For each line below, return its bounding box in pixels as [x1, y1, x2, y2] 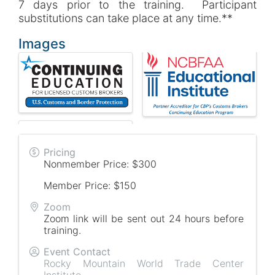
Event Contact [44, 245, 110, 258]
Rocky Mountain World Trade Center [44, 257, 244, 269]
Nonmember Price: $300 [44, 157, 157, 170]
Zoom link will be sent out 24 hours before [44, 212, 244, 225]
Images [18, 36, 66, 52]
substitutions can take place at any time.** [18, 12, 233, 25]
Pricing [44, 145, 76, 158]
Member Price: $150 [44, 179, 136, 192]
